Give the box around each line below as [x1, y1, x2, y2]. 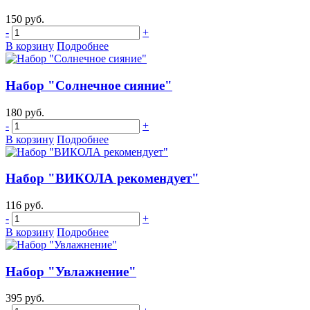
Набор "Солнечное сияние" [6, 77, 172, 93]
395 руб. [6, 292, 44, 304]
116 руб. [6, 199, 44, 211]
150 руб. [6, 13, 44, 26]
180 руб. [6, 106, 44, 118]
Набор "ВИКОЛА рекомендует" [6, 171, 199, 186]
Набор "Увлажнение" [6, 264, 136, 279]
